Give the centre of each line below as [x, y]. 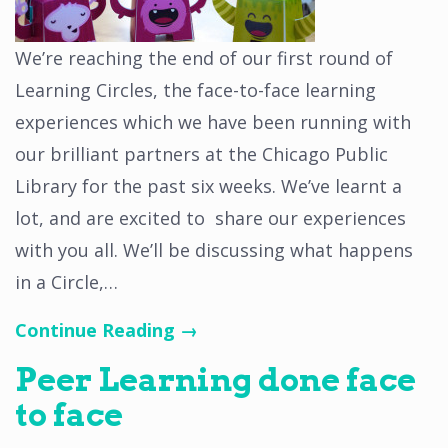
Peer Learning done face [215, 379]
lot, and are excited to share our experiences [210, 218]
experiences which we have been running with [213, 122]
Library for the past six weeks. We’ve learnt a [208, 186]
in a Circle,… [66, 282]
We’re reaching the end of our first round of [204, 58]
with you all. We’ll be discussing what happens [214, 250]
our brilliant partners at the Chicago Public [201, 154]
